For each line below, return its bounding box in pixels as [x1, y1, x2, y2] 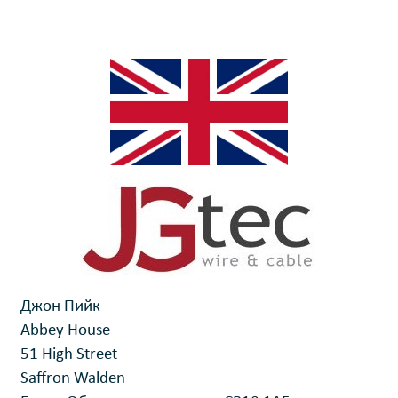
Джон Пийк [20, 298, 100, 315]
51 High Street [20, 346, 117, 363]
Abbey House [20, 322, 110, 339]
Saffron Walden [20, 370, 125, 387]
